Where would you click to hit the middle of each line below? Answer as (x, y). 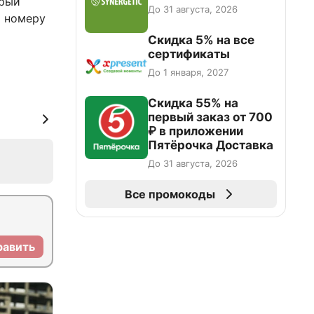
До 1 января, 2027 (188, 72)
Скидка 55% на (193, 103)
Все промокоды (170, 194)
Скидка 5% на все (201, 40)
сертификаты (189, 54)
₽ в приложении (196, 131)
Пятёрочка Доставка (211, 145)
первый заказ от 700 (210, 117)
